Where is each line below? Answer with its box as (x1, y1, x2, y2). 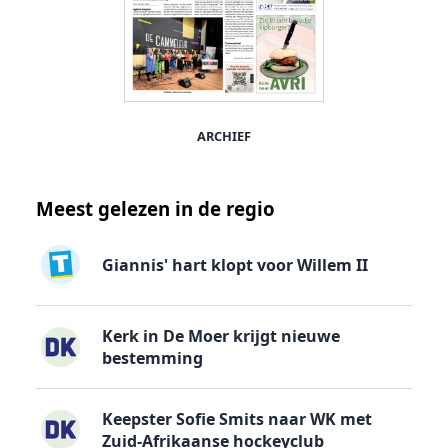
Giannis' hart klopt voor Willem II (101, 253, 368, 276)
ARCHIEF (197, 127, 251, 146)
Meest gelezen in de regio (36, 196, 275, 222)
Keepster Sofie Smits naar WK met (101, 407, 372, 430)
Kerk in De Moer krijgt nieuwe (101, 325, 340, 348)
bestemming (101, 347, 203, 370)
